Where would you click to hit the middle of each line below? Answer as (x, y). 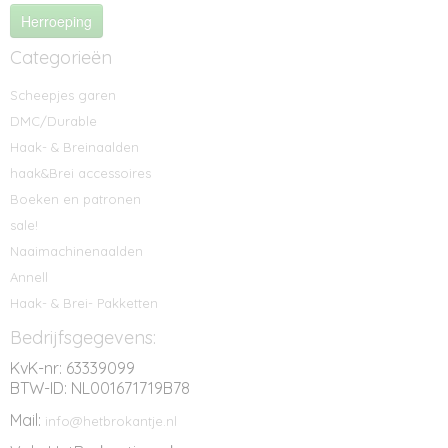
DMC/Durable (53, 121)
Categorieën (61, 57)
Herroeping (56, 21)
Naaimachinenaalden (76, 251)
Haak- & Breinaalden (74, 147)
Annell (29, 277)
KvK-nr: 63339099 (72, 368)
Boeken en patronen (75, 199)
